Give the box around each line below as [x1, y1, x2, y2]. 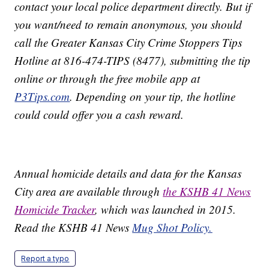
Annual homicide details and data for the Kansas [14, 166, 242, 181]
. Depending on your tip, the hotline [70, 89, 236, 104]
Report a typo [21, 254, 70, 264]
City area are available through [14, 184, 163, 199]
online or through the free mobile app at [14, 71, 201, 86]
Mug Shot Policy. [132, 220, 213, 235]
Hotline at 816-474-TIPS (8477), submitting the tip [14, 53, 251, 68]
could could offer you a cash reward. [14, 107, 184, 122]
